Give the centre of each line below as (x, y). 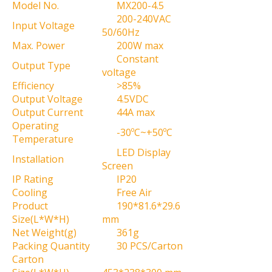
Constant (130, 59)
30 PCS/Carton (142, 246)
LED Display (136, 152)
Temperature (43, 139)
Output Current (48, 112)
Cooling (30, 192)
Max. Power (39, 46)
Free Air (127, 192)
